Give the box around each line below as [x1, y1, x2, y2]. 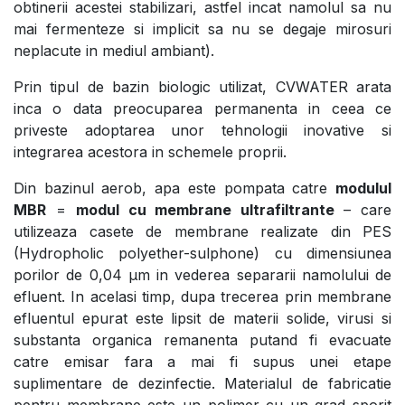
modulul [335, 178, 391, 197]
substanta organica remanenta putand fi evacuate [14, 330, 391, 349]
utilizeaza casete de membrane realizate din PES [14, 221, 391, 240]
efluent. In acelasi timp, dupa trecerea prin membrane [14, 287, 391, 306]
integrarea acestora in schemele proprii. [14, 142, 287, 161]
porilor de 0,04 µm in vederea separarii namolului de [14, 265, 391, 284]
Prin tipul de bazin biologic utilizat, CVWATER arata [14, 77, 391, 96]
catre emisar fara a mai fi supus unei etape [14, 352, 391, 371]
